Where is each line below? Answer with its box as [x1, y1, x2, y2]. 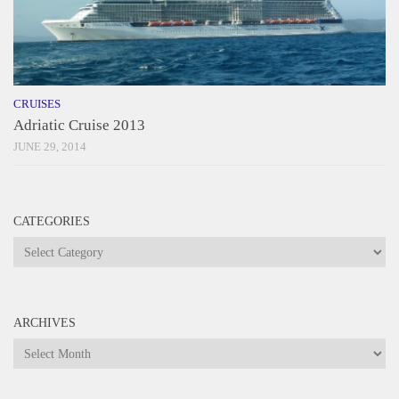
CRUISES [13, 97, 61, 111]
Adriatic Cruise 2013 [13, 117, 145, 134]
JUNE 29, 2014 [13, 140, 86, 154]
